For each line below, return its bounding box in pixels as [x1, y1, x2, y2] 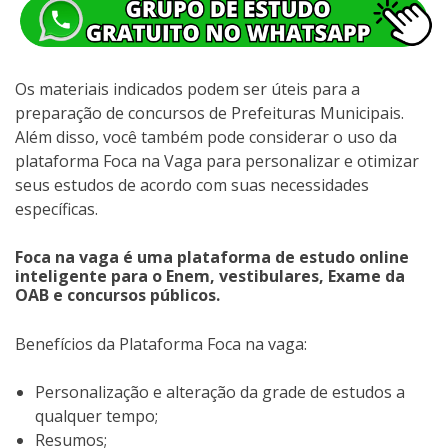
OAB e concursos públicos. [15, 283, 220, 306]
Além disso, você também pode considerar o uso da [15, 126, 397, 149]
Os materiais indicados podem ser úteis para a [15, 78, 360, 101]
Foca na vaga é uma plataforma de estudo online [15, 245, 409, 268]
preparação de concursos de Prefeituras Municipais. [15, 102, 404, 125]
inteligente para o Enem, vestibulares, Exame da [15, 264, 405, 287]
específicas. [15, 198, 98, 221]
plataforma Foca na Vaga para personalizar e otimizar [15, 150, 419, 173]
